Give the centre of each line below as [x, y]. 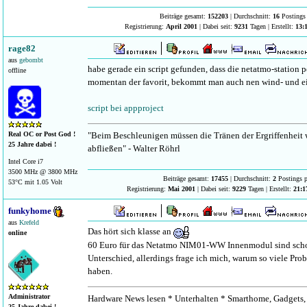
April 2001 [181, 26]
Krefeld [29, 223]
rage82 [22, 48]
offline [17, 70]
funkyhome [31, 211]
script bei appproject [126, 108]
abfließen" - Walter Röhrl [134, 148]
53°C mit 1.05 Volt [35, 182]
